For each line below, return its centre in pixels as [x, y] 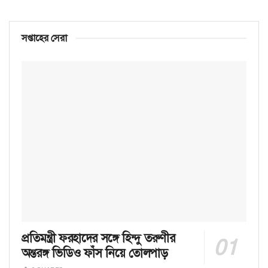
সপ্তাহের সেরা [44, 38]
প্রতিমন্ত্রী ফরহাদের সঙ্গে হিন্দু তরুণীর [98, 238]
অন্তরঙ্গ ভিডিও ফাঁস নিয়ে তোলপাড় [95, 253]
